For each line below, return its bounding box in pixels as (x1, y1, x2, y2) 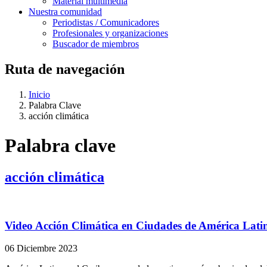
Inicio (29, 89, 50, 100)
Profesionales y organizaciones (52, 28, 168, 39)
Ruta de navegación (5, 61, 125, 77)
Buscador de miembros (52, 39, 139, 49)
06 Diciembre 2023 (5, 243, 77, 254)
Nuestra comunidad (29, 7, 102, 17)
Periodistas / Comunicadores (52, 17, 159, 28)
